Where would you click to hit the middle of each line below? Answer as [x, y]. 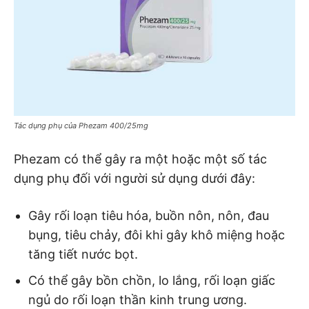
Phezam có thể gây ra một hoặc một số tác [140, 159]
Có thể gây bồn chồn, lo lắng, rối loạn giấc [152, 280]
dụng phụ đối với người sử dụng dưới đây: [134, 178]
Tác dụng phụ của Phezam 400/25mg [81, 125]
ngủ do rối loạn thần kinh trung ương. [138, 299]
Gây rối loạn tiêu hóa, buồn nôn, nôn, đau [149, 215]
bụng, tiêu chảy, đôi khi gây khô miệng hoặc [157, 235]
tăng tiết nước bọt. [83, 254]
